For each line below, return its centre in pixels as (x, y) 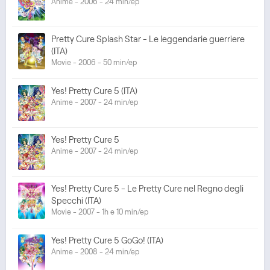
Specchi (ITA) (76, 201)
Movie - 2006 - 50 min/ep (94, 62)
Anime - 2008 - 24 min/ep (95, 252)
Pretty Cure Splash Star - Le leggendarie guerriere (148, 39)
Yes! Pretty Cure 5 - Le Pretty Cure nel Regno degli (147, 189)
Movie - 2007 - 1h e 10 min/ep (100, 212)
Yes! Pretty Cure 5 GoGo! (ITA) (107, 240)
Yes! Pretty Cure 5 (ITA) (94, 91)
